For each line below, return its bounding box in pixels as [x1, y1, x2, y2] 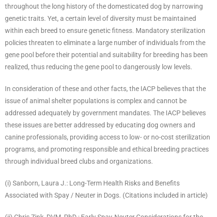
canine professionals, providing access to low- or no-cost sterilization [5, 133, 210, 141]
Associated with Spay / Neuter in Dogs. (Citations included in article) [5, 191, 208, 200]
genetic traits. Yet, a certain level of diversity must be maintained [5, 15, 196, 23]
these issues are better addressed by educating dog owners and [5, 121, 195, 129]
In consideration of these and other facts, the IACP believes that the [5, 85, 206, 93]
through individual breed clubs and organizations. [5, 157, 153, 166]
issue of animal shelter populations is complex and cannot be [5, 97, 186, 105]
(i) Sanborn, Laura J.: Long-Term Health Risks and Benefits [5, 179, 180, 187]
